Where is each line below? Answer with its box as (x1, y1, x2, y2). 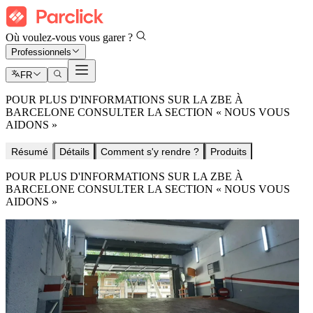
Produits (210, 146, 247, 158)
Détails (59, 146, 89, 158)
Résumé (11, 146, 48, 158)
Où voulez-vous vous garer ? (6, 31, 136, 43)
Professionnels (11, 47, 71, 58)
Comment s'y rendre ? (101, 146, 199, 158)
